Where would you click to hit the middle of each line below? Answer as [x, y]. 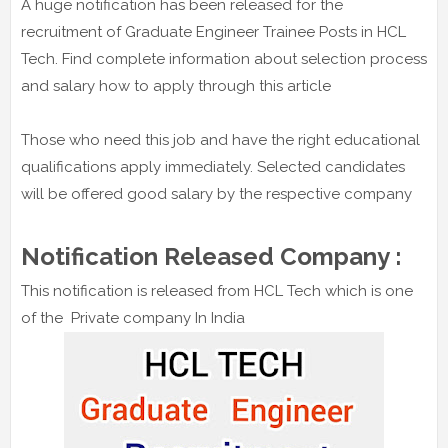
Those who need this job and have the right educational [220, 140]
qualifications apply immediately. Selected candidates [213, 167]
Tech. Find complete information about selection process [224, 59]
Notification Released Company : [214, 257]
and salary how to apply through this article [176, 86]
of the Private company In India [135, 318]
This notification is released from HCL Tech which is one [217, 291]
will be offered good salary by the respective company [216, 194]
